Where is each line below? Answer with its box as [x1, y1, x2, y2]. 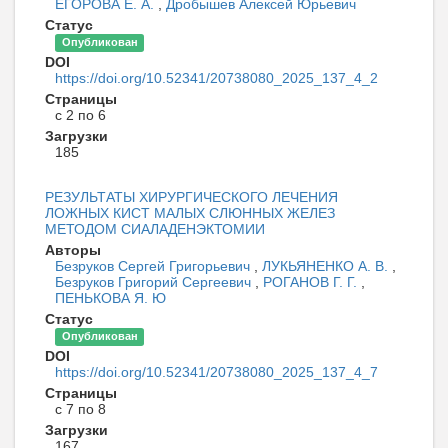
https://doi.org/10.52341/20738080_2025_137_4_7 [55, 364, 378, 381]
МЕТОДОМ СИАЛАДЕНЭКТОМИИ [45, 221, 265, 238]
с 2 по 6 [55, 107, 106, 124]
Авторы [45, 242, 101, 259]
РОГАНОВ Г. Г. [263, 274, 361, 291]
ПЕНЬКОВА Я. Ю [55, 290, 166, 307]
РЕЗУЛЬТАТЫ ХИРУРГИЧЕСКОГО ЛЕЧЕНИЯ [45, 189, 338, 206]
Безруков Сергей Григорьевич [55, 258, 254, 275]
